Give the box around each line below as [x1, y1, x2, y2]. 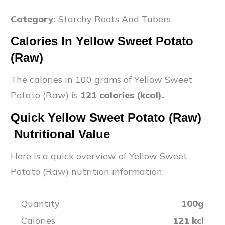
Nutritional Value [11, 127, 110, 141]
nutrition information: [71, 165, 164, 177]
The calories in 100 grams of [11, 73, 134, 85]
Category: [11, 13, 56, 25]
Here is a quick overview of [11, 150, 129, 162]
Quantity [21, 197, 60, 209]
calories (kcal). [97, 89, 164, 101]
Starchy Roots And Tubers [58, 13, 171, 25]
